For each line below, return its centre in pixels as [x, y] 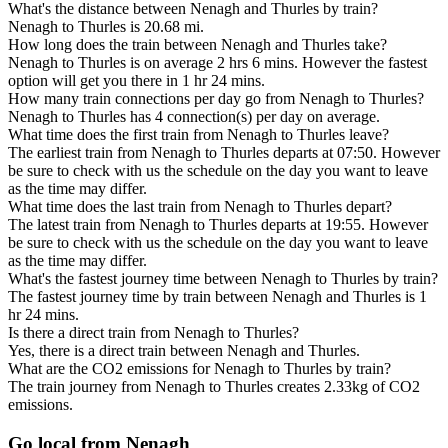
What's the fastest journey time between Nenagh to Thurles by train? [223, 279]
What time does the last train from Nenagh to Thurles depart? [200, 207]
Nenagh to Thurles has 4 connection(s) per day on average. [194, 117]
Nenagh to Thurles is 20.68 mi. [106, 27]
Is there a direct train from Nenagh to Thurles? [153, 333]
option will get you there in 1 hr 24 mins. [136, 81]
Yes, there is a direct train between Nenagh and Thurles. [184, 351]
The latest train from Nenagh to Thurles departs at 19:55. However [218, 225]
